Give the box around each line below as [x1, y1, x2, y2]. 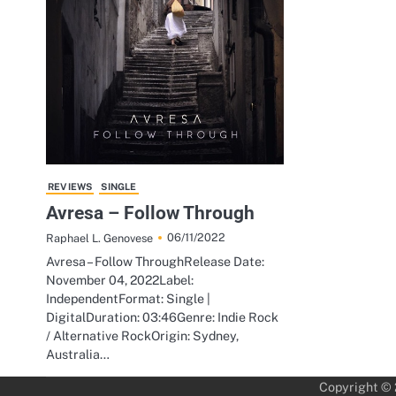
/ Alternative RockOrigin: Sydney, [46, 327, 239, 343]
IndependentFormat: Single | [46, 290, 210, 306]
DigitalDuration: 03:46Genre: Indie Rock [46, 308, 278, 324]
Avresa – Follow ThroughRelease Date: [46, 253, 264, 269]
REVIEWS [48, 180, 93, 192]
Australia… [46, 346, 110, 362]
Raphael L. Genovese [46, 231, 153, 245]
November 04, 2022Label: [46, 271, 194, 287]
